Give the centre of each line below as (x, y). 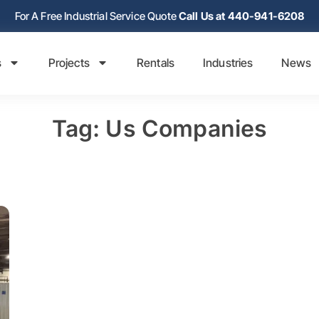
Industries (228, 63)
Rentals (155, 63)
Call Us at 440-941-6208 (241, 16)
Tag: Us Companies (159, 129)
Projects (69, 63)
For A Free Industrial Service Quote (96, 16)
